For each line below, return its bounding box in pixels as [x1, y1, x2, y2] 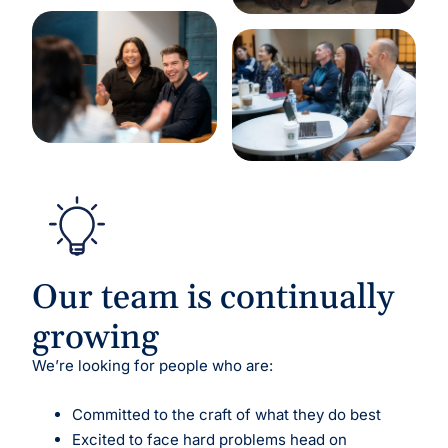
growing [32, 315, 160, 360]
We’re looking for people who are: [32, 355, 274, 375]
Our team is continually [32, 275, 395, 320]
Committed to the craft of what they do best [72, 404, 382, 424]
